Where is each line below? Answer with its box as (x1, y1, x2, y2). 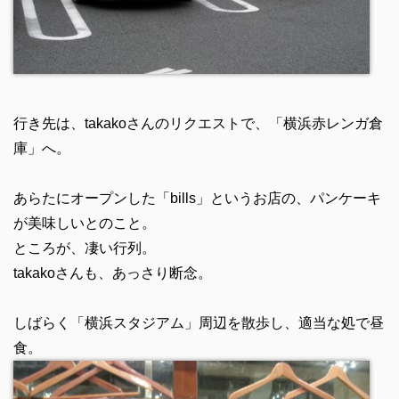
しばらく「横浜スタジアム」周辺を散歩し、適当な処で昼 (12, 315, 384, 330)
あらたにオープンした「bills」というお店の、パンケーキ (12, 191, 381, 206)
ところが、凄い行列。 (12, 240, 156, 256)
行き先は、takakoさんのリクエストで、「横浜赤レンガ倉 (12, 116, 383, 131)
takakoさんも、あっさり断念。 (12, 265, 212, 281)
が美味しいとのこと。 (12, 216, 156, 231)
